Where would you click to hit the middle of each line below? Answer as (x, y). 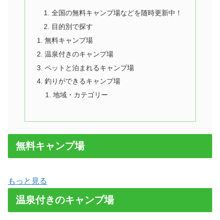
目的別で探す (72, 26)
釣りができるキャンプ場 (82, 81)
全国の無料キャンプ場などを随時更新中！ (117, 13)
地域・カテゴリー (81, 95)
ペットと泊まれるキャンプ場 (89, 68)
